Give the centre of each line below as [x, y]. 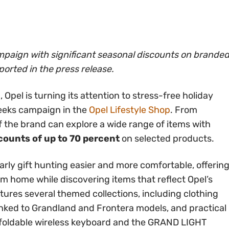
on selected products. [167, 139]
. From [184, 110]
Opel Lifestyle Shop [130, 110]
